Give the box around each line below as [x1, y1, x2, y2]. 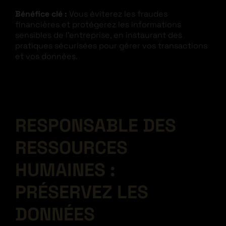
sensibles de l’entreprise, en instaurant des [15, 29, 182, 40]
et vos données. [15, 50, 78, 62]
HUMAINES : [15, 158, 116, 182]
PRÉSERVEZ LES [15, 180, 148, 204]
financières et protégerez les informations [15, 19, 181, 30]
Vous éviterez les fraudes [67, 8, 167, 19]
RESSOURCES [15, 136, 128, 159]
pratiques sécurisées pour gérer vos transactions [15, 40, 207, 51]
